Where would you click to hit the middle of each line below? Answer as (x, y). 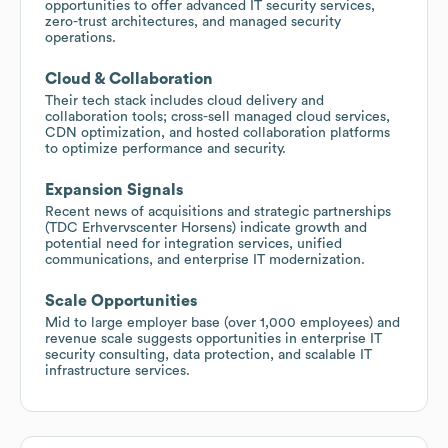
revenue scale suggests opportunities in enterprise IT (213, 338)
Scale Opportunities (121, 300)
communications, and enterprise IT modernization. (205, 259)
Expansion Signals (114, 189)
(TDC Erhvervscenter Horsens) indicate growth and (206, 227)
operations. (80, 37)
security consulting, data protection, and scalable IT (208, 354)
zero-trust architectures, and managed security (193, 21)
